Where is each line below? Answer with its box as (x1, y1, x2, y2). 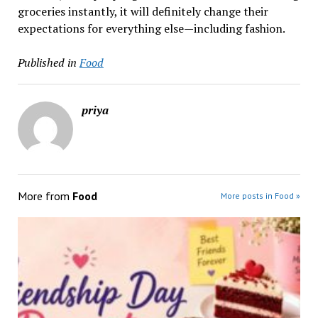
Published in (17, 54, 77, 70)
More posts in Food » (221, 190, 301, 201)
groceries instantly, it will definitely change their (17, 3, 268, 19)
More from (17, 188, 72, 203)
